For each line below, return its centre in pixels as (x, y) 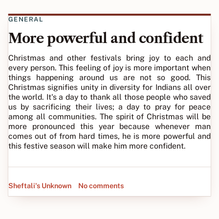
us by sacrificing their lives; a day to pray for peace (109, 107)
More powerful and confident (106, 38)
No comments (101, 186)
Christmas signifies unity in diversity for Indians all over (109, 87)
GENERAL (26, 19)
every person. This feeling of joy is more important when (109, 68)
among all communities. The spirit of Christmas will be (109, 117)
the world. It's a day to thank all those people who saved (109, 97)
